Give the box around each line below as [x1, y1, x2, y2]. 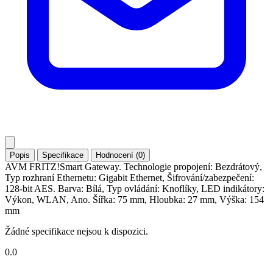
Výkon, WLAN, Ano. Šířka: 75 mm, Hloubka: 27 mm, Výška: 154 [5, 194, 264, 205]
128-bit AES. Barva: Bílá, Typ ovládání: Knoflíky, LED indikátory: [5, 183, 264, 194]
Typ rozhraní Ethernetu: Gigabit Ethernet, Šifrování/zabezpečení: [5, 172, 254, 183]
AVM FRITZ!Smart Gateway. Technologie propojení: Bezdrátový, [5, 161, 262, 172]
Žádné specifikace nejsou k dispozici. [5, 225, 148, 236]
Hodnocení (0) [96, 150, 145, 160]
